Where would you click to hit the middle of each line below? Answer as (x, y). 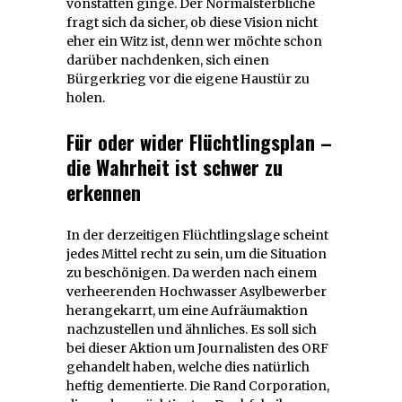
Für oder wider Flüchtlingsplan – (199, 142)
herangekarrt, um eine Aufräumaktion (187, 311)
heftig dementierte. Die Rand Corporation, (198, 386)
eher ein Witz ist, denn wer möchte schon (194, 42)
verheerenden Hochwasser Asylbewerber (197, 292)
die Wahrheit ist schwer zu (175, 167)
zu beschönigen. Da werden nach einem (192, 273)
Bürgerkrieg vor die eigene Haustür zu (188, 79)
